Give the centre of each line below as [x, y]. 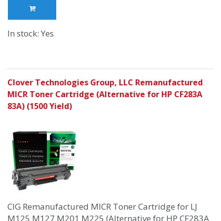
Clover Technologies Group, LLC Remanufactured [105, 83]
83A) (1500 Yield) [40, 106]
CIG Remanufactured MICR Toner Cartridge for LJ [102, 207]
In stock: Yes [31, 34]
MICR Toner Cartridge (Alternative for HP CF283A [105, 94]
